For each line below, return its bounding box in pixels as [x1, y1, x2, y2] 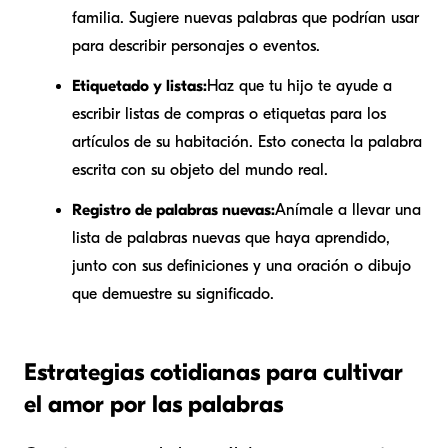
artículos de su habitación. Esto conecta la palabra [72, 132, 422, 151]
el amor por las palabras [24, 389, 283, 418]
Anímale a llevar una [275, 200, 421, 219]
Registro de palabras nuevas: [72, 200, 275, 219]
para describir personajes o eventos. [72, 36, 320, 55]
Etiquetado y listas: [72, 76, 207, 95]
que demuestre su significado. [72, 284, 274, 303]
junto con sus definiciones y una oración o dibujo [72, 256, 411, 275]
